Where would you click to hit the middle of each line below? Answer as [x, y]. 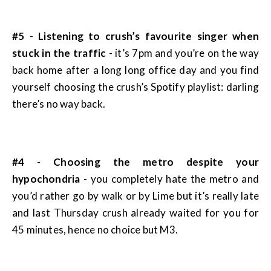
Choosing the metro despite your [156, 162]
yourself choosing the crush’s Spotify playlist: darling [135, 87]
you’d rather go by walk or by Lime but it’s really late [135, 196]
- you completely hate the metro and [169, 179]
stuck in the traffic [59, 53]
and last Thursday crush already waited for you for [135, 213]
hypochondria [46, 179]
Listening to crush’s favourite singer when [146, 36]
